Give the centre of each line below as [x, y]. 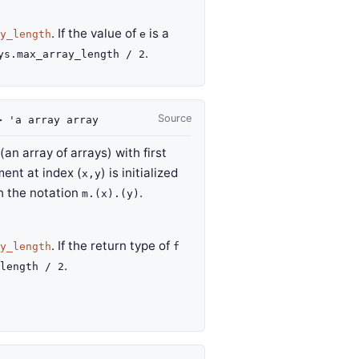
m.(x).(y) [111, 194]
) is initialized [139, 173]
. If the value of [95, 33]
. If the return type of [112, 246]
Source [175, 118]
